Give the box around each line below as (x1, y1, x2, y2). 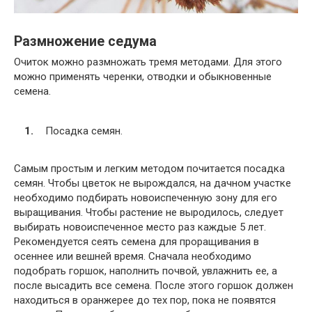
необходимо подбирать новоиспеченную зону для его (14, 191, 277, 204)
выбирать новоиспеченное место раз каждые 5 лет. (14, 220, 266, 233)
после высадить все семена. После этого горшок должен (14, 279, 293, 292)
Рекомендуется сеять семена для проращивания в (14, 235, 259, 248)
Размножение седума (14, 33, 157, 49)
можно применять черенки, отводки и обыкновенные (14, 70, 272, 84)
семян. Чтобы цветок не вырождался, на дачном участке (14, 176, 291, 189)
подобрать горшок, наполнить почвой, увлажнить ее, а (14, 264, 277, 277)
